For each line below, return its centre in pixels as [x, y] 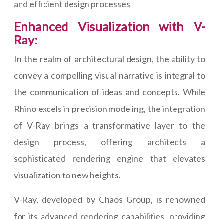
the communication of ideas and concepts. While [109, 92]
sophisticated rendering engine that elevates [109, 159]
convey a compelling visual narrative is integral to [109, 76]
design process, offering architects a [109, 142]
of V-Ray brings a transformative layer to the [109, 125]
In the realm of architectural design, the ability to [109, 59]
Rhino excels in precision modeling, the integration [109, 109]
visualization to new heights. [67, 175]
